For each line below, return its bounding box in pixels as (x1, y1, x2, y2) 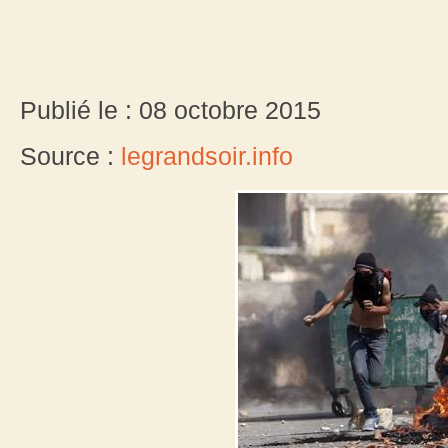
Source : (20, 142, 121, 171)
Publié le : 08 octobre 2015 (20, 96, 321, 125)
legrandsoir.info (121, 142, 293, 171)
